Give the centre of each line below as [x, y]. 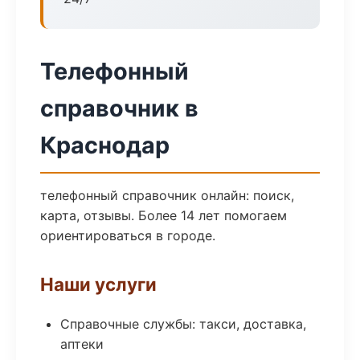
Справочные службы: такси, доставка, [183, 324]
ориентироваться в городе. [128, 235]
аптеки [82, 344]
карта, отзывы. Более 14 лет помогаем [164, 215]
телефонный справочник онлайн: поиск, [167, 195]
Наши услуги [98, 284]
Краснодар [105, 145]
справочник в [119, 108]
